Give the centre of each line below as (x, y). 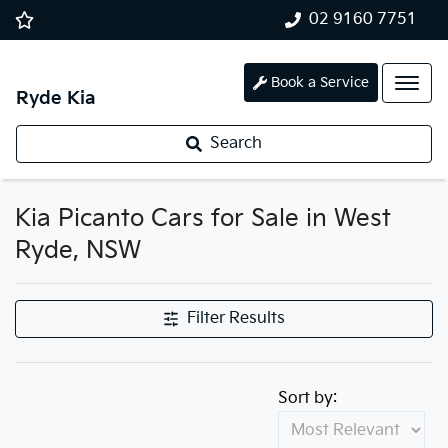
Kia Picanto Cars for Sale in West (203, 218)
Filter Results (236, 318)
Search (236, 143)
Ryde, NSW (78, 250)
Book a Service (320, 82)
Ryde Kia (56, 98)
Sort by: (307, 398)
